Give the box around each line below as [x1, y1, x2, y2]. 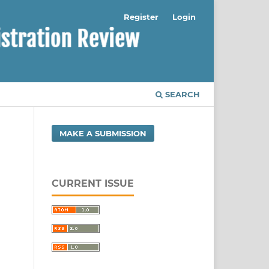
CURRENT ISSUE [52, 177, 134, 189]
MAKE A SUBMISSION [59, 128, 147, 138]
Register [124, 11, 159, 22]
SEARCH [163, 89, 200, 99]
